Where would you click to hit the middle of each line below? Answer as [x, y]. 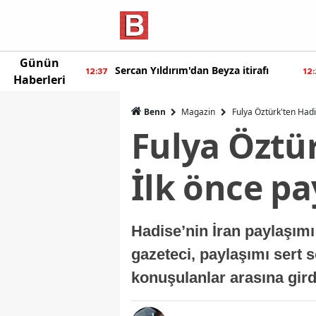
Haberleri [39, 80]
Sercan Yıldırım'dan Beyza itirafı [192, 70]
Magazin [198, 112]
